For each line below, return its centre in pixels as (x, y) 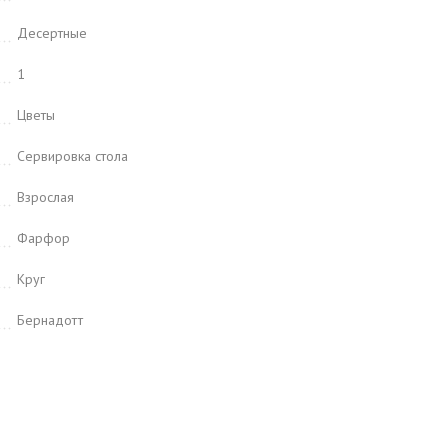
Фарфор (43, 238)
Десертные (52, 33)
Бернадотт (50, 320)
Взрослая (45, 197)
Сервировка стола (72, 156)
